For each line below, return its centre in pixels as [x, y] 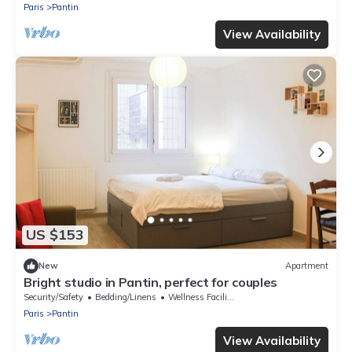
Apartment [307, 266]
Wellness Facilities [198, 297]
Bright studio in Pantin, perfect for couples [150, 282]
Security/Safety [53, 297]
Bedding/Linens [126, 297]
